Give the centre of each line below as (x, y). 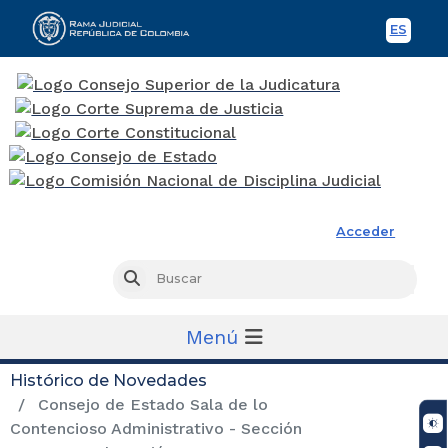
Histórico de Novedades (108, 380)
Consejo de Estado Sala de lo (150, 404)
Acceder (366, 231)
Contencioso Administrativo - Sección (156, 428)
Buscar (161, 279)
